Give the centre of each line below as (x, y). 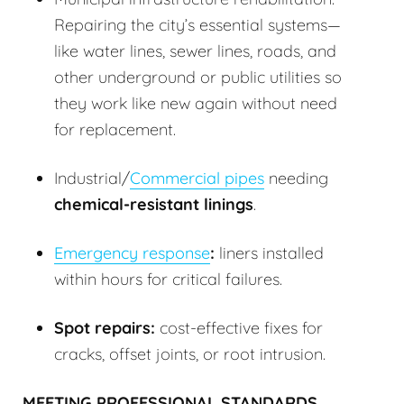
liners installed (269, 253)
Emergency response (132, 253)
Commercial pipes (197, 179)
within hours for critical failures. (168, 280)
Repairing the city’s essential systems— (197, 25)
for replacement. (115, 130)
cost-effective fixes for (239, 328)
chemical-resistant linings (154, 205)
